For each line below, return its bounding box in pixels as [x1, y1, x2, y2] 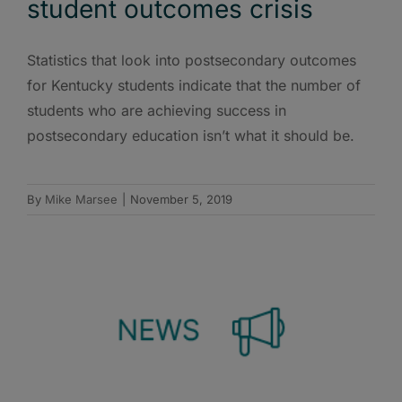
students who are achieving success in [27, 101, 286, 120]
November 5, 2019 [130, 192, 232, 207]
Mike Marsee [45, 192, 118, 207]
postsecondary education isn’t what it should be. [27, 127, 354, 145]
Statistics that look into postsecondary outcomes [27, 51, 356, 70]
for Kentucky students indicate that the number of [27, 76, 361, 95]
